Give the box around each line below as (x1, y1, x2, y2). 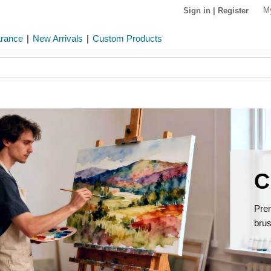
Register (218, 5, 249, 15)
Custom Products (93, 33, 162, 44)
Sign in (183, 5, 211, 15)
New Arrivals (33, 33, 83, 44)
